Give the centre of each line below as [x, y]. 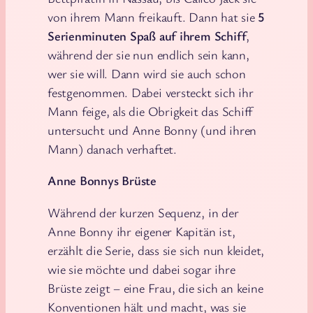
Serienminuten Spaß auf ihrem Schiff [147, 35]
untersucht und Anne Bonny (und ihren [152, 130]
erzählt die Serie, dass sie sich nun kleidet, [156, 250]
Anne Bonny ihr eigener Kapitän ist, [141, 231]
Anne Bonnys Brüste [102, 181]
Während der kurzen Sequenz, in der [143, 212]
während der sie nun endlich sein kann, [148, 54]
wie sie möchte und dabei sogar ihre [141, 269]
